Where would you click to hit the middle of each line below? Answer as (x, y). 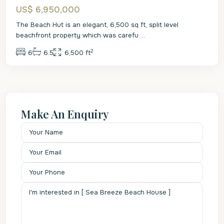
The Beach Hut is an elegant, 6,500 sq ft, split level (97, 24)
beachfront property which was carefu (78, 35)
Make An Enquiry (65, 114)
